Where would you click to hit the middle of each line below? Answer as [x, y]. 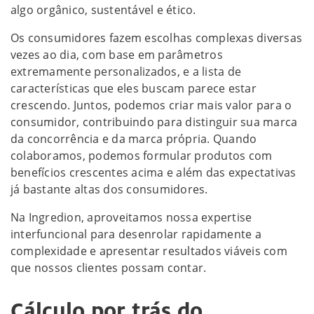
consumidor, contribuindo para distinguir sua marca [154, 122]
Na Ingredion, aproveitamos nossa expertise [131, 218]
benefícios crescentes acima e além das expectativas [153, 173]
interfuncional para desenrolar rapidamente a [136, 234]
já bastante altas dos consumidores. [109, 190]
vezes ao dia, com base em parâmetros [117, 55]
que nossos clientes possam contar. [109, 268]
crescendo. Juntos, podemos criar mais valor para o [151, 105]
